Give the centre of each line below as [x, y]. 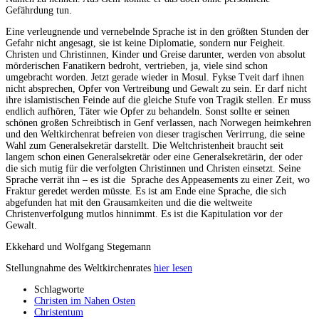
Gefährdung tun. [39, 10]
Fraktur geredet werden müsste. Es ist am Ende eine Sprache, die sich [146, 191]
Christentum [59, 312]
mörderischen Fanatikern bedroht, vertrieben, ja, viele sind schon [137, 66]
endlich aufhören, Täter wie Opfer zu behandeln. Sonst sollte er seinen [148, 111]
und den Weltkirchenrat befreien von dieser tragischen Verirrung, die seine [155, 134]
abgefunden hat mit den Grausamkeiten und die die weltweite [129, 202]
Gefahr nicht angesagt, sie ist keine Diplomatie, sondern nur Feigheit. [146, 43]
